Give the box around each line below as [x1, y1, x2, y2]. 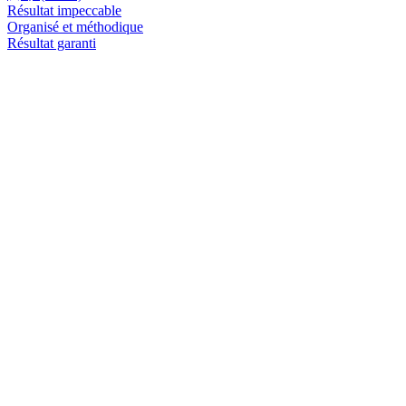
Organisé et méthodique [7, 18, 143, 34]
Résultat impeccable [7, 2, 121, 18]
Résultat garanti [7, 34, 96, 51]
